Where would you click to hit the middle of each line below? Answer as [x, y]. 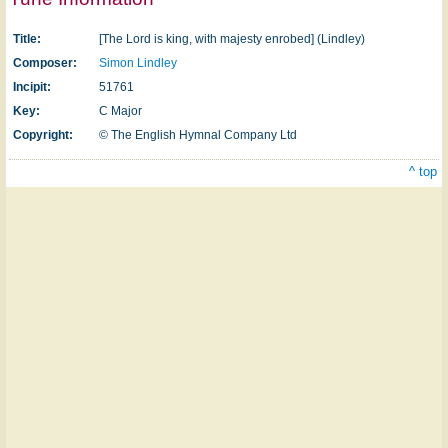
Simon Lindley [138, 63]
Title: [27, 39]
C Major [120, 111]
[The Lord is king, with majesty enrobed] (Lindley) [232, 39]
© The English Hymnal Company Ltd [198, 135]
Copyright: [43, 135]
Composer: [45, 63]
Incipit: [32, 87]
